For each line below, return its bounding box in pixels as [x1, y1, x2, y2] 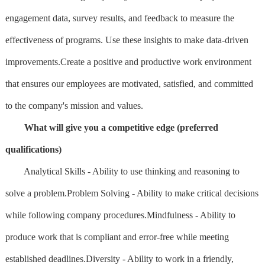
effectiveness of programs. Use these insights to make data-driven [5, 34, 248, 45]
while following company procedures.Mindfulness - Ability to [5, 209, 235, 220]
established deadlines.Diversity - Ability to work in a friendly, [5, 253, 234, 264]
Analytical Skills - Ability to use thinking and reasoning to [5, 166, 240, 176]
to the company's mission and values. [5, 100, 143, 111]
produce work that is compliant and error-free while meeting [5, 231, 229, 242]
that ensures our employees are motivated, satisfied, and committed [5, 78, 253, 89]
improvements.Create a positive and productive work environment [5, 56, 251, 67]
